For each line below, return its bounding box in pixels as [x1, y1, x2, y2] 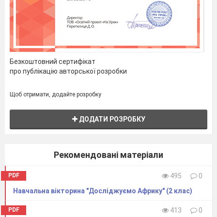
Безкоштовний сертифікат [10, 58, 95, 66]
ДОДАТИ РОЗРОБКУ [77, 115, 145, 124]
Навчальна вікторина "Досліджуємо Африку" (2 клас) [13, 187, 192, 195]
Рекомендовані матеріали [54, 150, 163, 160]
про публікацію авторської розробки [10, 67, 127, 76]
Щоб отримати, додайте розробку [10, 91, 101, 98]
